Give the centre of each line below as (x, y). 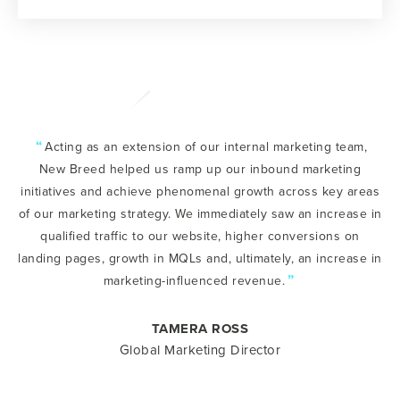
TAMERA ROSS (200, 329)
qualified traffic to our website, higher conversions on (200, 236)
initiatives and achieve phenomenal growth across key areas (200, 191)
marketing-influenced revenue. (194, 280)
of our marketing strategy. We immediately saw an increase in (200, 213)
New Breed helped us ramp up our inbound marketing (200, 169)
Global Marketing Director (200, 350)
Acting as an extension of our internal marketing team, (206, 146)
